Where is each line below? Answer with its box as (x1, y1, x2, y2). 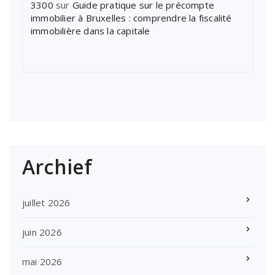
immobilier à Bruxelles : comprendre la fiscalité (31, 11, 232, 24)
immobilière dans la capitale (31, 24, 150, 37)
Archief (22, 153, 93, 180)
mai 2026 (22, 255, 63, 268)
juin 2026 (22, 225, 62, 238)
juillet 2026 (22, 196, 71, 209)
